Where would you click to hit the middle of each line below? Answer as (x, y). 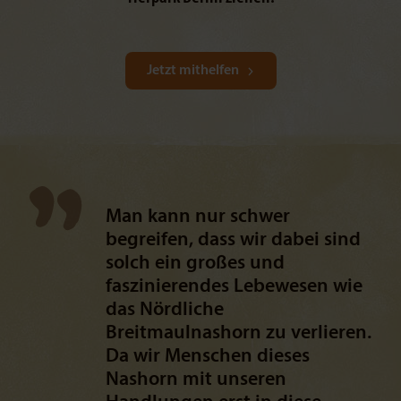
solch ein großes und (195, 264)
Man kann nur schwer (197, 217)
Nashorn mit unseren (196, 380)
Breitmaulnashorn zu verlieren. (238, 333)
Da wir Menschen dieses (207, 357)
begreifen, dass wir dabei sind (233, 240)
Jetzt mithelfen (192, 71)
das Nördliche (164, 310)
